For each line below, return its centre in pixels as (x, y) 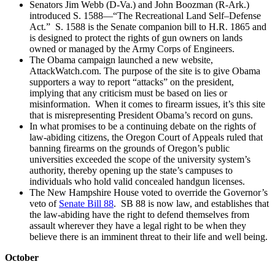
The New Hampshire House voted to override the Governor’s (149, 192)
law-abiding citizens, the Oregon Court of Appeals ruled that (146, 137)
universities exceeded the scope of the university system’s (140, 159)
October (22, 257)
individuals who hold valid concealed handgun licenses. (137, 181)
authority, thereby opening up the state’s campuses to (131, 170)
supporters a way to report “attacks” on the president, (132, 82)
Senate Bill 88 (86, 203)
